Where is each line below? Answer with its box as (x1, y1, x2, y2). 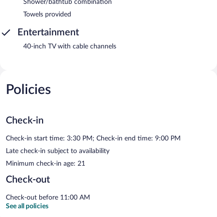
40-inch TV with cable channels (23, 43, 116, 50)
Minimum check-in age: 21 (6, 160, 85, 167)
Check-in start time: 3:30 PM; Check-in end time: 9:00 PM (6, 135, 181, 142)
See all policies (6, 202, 48, 210)
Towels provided (23, 11, 71, 18)
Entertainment (17, 27, 79, 37)
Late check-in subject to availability (6, 147, 109, 155)
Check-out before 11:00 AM (6, 194, 90, 201)
